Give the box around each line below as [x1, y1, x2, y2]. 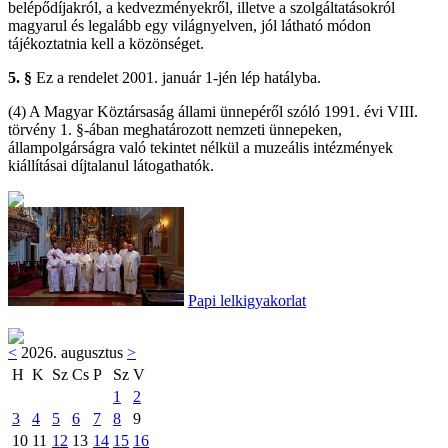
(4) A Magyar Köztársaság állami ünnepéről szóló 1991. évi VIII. [8, 102, 418, 120]
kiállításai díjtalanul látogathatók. [8, 156, 214, 174]
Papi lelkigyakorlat [188, 291, 306, 309]
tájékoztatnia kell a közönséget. [8, 34, 204, 52]
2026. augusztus [17, 343, 127, 361]
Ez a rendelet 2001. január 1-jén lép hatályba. [36, 68, 321, 86]
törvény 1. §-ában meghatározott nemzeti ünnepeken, [8, 120, 342, 138]
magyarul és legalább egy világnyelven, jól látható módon [8, 16, 371, 34]
